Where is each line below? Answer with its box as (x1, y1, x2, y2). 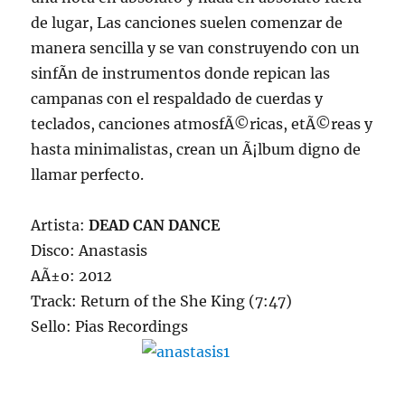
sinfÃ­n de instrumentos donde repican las (31, 64, 331, 82)
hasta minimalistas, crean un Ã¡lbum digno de (31, 140, 362, 158)
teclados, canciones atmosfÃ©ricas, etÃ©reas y (31, 115, 373, 133)
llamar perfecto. (31, 165, 145, 184)
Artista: (31, 216, 89, 234)
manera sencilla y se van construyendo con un (31, 39, 361, 57)
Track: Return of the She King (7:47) (31, 292, 293, 310)
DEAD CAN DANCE (89, 216, 221, 234)
